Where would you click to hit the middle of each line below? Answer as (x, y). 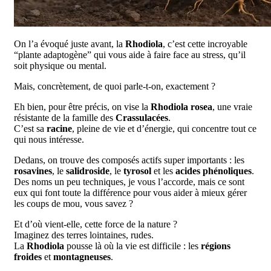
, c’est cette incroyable (205, 44)
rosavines (33, 171)
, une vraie (232, 106)
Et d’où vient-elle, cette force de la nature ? (96, 224)
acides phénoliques (214, 171)
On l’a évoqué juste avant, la (70, 44)
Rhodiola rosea (181, 106)
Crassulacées (142, 117)
